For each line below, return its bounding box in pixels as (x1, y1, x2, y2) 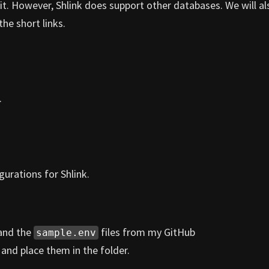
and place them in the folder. (1, 243, 130, 257)
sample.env (36, 226, 96, 238)
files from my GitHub (98, 225, 195, 239)
